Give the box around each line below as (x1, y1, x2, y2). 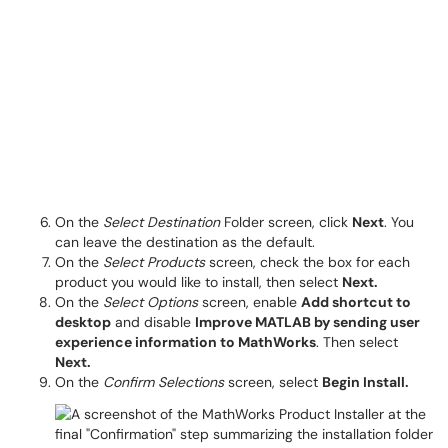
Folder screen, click (220, 213, 352, 231)
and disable (111, 313, 195, 331)
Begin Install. (322, 373, 409, 391)
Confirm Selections (103, 373, 224, 391)
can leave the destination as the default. (55, 233, 315, 251)
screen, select (224, 373, 322, 391)
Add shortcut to (301, 293, 411, 311)
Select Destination (103, 213, 220, 231)
